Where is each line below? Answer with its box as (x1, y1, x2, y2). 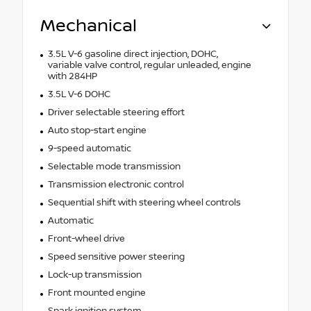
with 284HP (47, 70, 97, 82)
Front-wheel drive (47, 233, 125, 244)
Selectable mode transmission (47, 160, 180, 172)
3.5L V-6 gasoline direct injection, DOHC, (47, 48, 218, 60)
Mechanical (40, 15, 137, 36)
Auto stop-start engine (47, 124, 146, 136)
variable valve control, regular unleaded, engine (47, 59, 251, 71)
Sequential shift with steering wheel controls (47, 196, 241, 208)
